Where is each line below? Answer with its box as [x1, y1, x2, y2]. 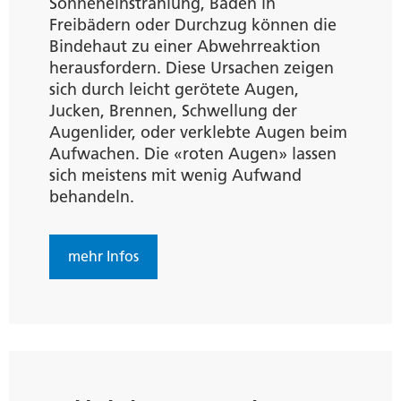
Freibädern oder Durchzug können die [49, 14, 337, 35]
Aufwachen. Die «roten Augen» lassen [49, 143, 337, 164]
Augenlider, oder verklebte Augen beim [49, 122, 347, 142]
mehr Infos [68, 247, 139, 265]
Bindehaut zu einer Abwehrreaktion [49, 36, 320, 56]
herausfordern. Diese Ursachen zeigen [49, 57, 334, 78]
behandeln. [49, 186, 134, 207]
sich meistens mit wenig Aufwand [49, 165, 302, 185]
